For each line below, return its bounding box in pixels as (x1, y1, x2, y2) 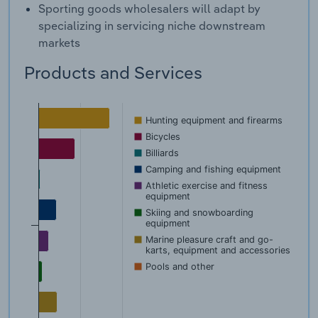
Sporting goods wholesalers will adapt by (38, 1, 261, 16)
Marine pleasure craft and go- (146, 234, 273, 246)
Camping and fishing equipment (146, 164, 281, 175)
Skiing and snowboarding (146, 207, 253, 219)
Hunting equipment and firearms (146, 115, 283, 126)
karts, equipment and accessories (146, 245, 290, 256)
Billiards (146, 148, 179, 159)
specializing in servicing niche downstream (38, 18, 265, 33)
